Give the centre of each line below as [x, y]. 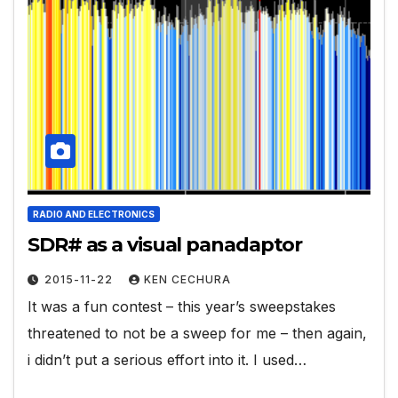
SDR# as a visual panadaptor [165, 244]
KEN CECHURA [187, 279]
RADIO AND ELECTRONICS [94, 214]
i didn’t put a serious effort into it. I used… [167, 359]
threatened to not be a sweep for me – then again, [197, 333]
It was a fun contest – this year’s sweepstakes [182, 306]
